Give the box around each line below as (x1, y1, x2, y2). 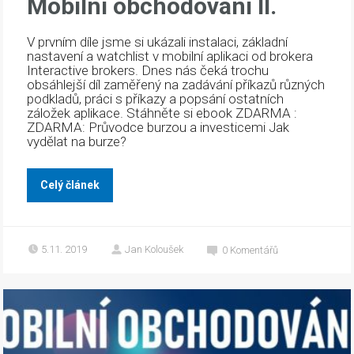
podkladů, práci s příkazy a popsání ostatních (27, 90, 284, 107)
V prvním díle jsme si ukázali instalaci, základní (27, 33, 288, 50)
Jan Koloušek (125, 243, 184, 255)
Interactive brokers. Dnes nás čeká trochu (27, 62, 269, 78)
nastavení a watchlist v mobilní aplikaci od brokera (27, 47, 314, 64)
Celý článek (40, 178, 100, 191)
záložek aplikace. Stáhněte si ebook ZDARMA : (27, 104, 298, 121)
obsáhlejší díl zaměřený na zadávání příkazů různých (27, 76, 326, 92)
